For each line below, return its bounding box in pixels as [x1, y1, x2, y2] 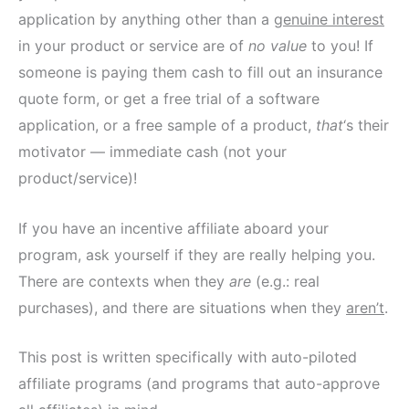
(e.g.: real [251, 271, 320, 290]
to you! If [307, 36, 373, 55]
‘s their [343, 115, 389, 134]
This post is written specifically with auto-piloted [18, 348, 357, 367]
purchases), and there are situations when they [18, 298, 346, 317]
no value [248, 36, 307, 55]
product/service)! [18, 168, 137, 187]
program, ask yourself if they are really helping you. [18, 245, 375, 264]
